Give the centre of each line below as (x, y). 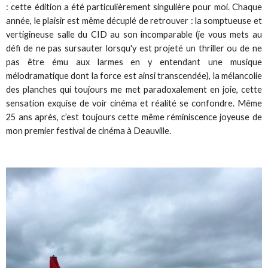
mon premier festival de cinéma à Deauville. (89, 131)
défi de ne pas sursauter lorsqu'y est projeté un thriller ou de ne (134, 48)
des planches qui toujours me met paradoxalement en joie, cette (134, 90)
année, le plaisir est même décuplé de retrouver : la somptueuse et (134, 21)
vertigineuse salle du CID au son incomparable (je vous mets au (134, 35)
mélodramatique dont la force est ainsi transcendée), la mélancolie (134, 76)
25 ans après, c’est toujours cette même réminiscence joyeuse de (134, 117)
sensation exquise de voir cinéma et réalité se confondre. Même (134, 103)
